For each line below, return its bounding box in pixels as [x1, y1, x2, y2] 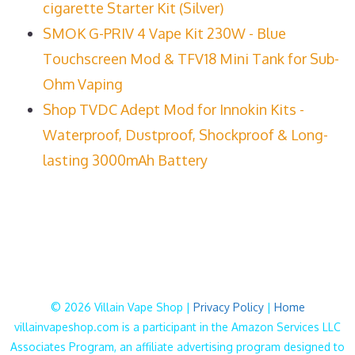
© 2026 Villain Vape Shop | [50, 300, 193, 314]
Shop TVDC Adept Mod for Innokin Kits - [43, 100, 304, 118]
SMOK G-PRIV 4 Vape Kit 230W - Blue [43, 24, 286, 42]
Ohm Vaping [43, 74, 123, 93]
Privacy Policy [193, 300, 264, 314]
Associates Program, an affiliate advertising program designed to [10, 339, 345, 353]
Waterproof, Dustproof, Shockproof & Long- [43, 125, 328, 143]
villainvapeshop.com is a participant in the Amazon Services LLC [14, 319, 341, 334]
